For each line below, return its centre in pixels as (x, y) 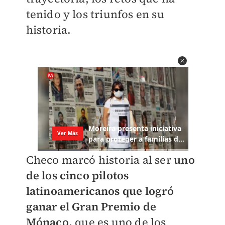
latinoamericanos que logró (100, 191)
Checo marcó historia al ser (100, 160)
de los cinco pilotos (77, 176)
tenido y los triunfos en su (95, 14)
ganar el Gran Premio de (91, 207)
